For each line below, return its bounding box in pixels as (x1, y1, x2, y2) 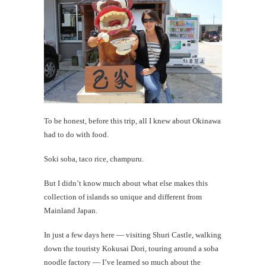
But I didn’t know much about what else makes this (44, 178, 208, 188)
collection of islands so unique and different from (44, 192, 202, 201)
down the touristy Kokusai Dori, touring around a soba (44, 243, 218, 253)
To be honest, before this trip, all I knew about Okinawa (44, 116, 221, 125)
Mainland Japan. (44, 205, 97, 215)
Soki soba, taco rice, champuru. (44, 154, 144, 163)
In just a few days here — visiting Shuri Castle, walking (44, 230, 221, 239)
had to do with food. (44, 129, 109, 139)
